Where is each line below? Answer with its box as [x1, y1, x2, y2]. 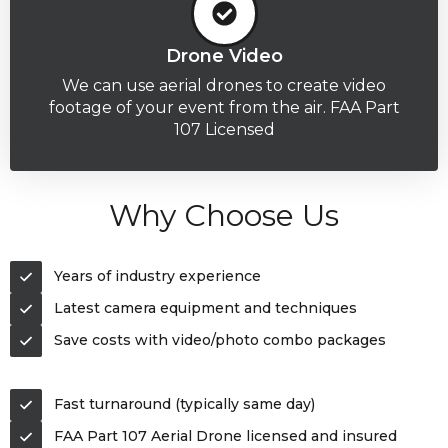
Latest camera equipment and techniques [54, 299, 357, 317]
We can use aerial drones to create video [62, 75, 386, 95]
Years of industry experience [54, 267, 261, 285]
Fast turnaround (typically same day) [54, 395, 315, 413]
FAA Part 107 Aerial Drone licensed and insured [54, 427, 397, 445]
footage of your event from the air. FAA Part [48, 97, 400, 117]
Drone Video [165, 44, 283, 67]
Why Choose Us [109, 196, 339, 234]
